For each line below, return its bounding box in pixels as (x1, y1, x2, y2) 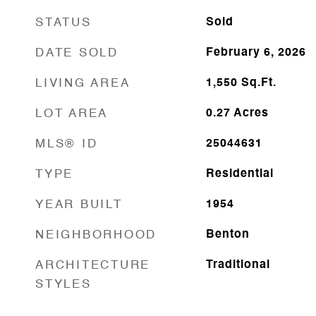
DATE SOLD (35, 47, 119, 59)
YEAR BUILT (35, 198, 123, 211)
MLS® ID (35, 138, 98, 150)
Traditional (205, 259, 270, 271)
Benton (205, 229, 250, 241)
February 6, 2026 (205, 47, 306, 59)
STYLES (35, 278, 92, 291)
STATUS (35, 16, 92, 29)
